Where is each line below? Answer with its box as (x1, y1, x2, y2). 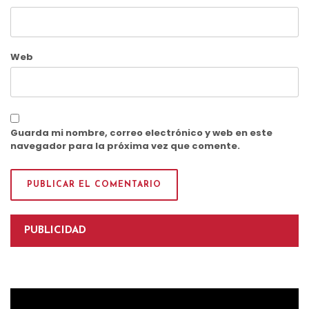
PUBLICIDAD (24, 225, 86, 236)
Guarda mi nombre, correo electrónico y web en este (10, 126, 272, 139)
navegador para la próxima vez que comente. (10, 139, 240, 152)
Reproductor (10, 287, 67, 301)
